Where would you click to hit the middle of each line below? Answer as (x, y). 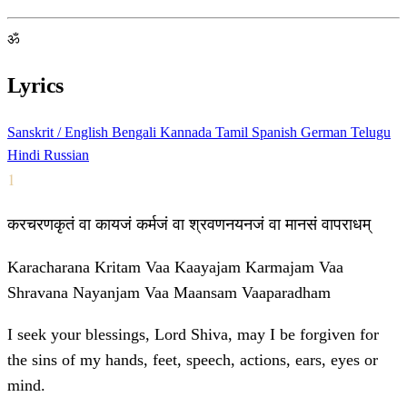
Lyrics (35, 86)
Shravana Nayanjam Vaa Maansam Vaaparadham (169, 293)
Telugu (371, 133)
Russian (66, 155)
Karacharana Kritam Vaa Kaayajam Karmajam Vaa (175, 268)
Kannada (188, 133)
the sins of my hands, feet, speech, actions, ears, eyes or (193, 360)
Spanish (276, 133)
